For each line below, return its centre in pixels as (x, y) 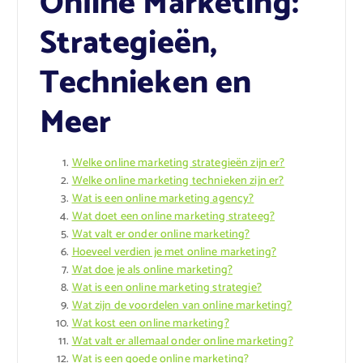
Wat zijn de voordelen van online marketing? (182, 305)
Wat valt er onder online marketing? (161, 234)
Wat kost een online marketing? (150, 323)
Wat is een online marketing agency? (163, 199)
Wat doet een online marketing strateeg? (173, 216)
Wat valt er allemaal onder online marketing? (182, 341)
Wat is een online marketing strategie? (167, 288)
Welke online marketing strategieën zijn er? (178, 163)
